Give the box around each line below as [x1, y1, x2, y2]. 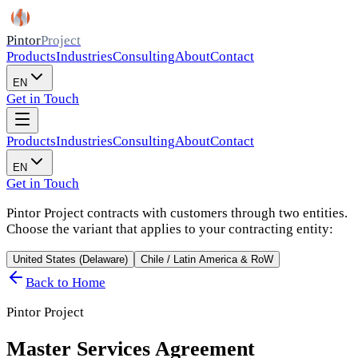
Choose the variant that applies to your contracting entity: [6, 221, 333, 237]
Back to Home [26, 275, 105, 290]
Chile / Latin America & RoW [141, 253, 273, 265]
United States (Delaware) [13, 253, 128, 265]
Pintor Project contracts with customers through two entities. [6, 205, 348, 221]
